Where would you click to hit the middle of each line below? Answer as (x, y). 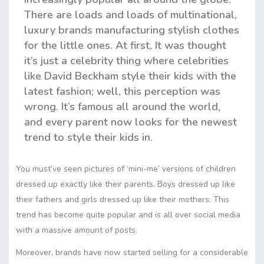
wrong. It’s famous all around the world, (122, 106)
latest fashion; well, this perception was (122, 91)
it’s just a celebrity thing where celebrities (126, 60)
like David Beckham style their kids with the (130, 76)
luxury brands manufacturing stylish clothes (132, 30)
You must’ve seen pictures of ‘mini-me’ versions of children (126, 169)
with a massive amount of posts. (77, 230)
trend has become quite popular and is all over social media (128, 214)
